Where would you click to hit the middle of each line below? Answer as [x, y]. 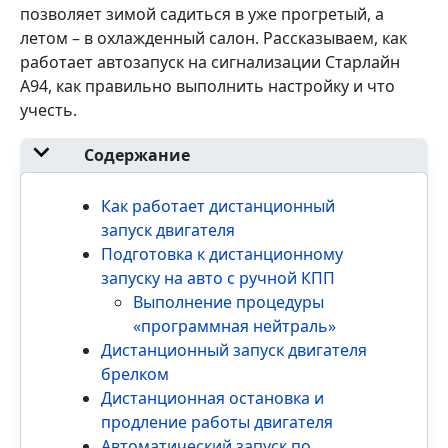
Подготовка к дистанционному [222, 254]
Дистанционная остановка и [212, 398]
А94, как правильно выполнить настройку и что [207, 85]
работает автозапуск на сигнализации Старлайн [210, 61]
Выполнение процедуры [228, 302]
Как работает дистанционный [218, 206]
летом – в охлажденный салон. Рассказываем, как [213, 37]
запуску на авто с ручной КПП [218, 278]
